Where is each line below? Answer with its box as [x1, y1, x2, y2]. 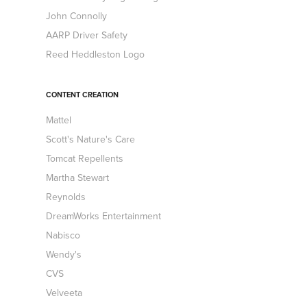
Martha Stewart [46, 171, 110, 184]
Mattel [46, 113, 72, 127]
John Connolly [46, 9, 108, 23]
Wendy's [46, 247, 82, 261]
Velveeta [46, 286, 83, 299]
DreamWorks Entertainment [46, 209, 162, 223]
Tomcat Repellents [46, 151, 124, 165]
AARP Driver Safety [46, 28, 128, 42]
